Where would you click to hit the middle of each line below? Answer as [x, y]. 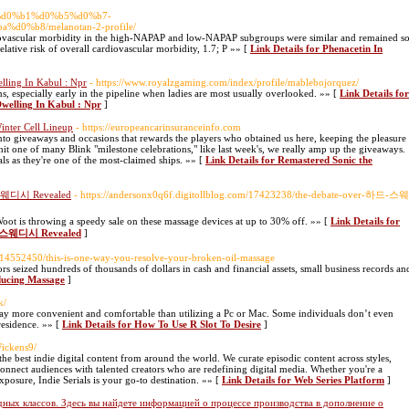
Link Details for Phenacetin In [316, 48]
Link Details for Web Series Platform [303, 380]
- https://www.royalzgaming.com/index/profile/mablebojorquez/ [224, 82]
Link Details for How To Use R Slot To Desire [162, 324]
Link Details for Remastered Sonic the [289, 160]
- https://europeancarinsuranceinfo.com [158, 127]
